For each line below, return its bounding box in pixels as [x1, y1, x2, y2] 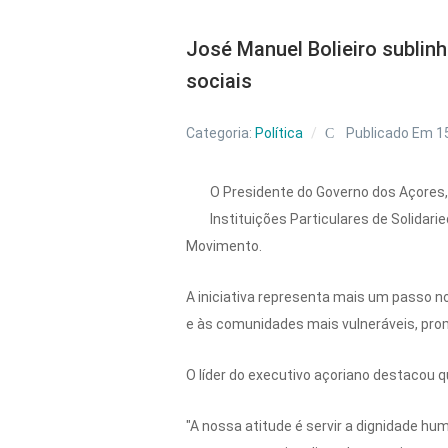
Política [255, 124, 304, 141]
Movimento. [186, 237, 263, 254]
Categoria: [186, 124, 256, 141]
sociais [186, 68, 253, 93]
